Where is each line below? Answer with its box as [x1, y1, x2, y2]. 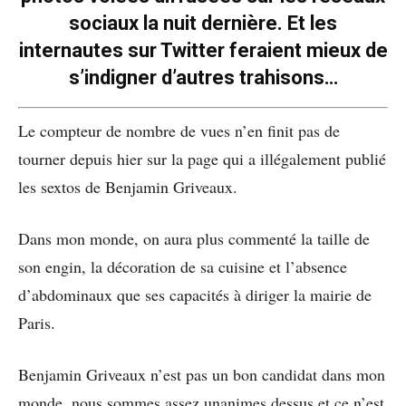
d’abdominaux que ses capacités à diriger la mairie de [18, 284, 372, 306]
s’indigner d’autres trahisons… [68, 66, 338, 90]
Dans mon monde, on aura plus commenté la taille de [18, 227, 370, 250]
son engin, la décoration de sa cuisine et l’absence [18, 256, 347, 278]
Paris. [18, 312, 55, 334]
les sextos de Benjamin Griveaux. [18, 176, 237, 198]
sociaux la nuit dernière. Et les [69, 12, 337, 35]
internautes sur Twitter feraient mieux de [18, 39, 388, 63]
